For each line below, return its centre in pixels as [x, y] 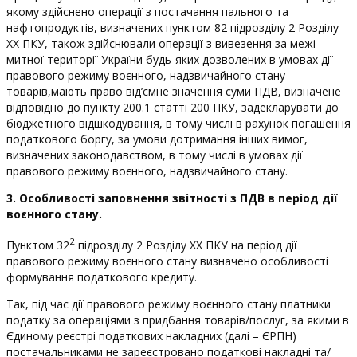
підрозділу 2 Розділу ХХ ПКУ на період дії [186, 245]
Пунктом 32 [38, 245]
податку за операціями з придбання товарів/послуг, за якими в [178, 320]
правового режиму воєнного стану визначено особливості [167, 261]
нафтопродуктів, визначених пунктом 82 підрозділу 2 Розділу [173, 27]
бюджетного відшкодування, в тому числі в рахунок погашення [178, 123]
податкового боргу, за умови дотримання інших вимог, [157, 139]
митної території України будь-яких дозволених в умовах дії [170, 59]
